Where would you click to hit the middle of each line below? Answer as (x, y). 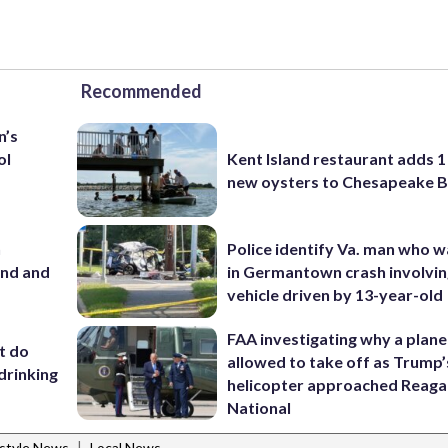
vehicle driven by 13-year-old (335, 295)
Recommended (141, 91)
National (259, 408)
